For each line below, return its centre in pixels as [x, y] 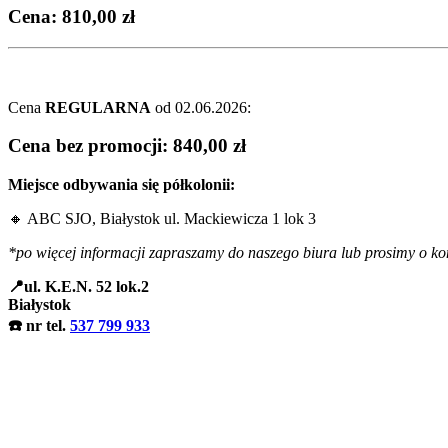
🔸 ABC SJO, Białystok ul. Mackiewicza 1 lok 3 [162, 219]
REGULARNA [98, 107]
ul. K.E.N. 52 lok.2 [86, 287]
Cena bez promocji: [88, 146]
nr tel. [48, 326]
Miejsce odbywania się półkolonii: [121, 185]
